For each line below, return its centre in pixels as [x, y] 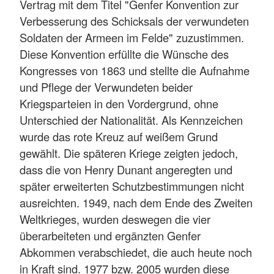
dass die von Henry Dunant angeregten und [126, 170]
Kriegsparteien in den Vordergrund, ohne [119, 104]
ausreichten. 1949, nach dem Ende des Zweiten [136, 203]
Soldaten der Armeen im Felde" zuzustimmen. [132, 38]
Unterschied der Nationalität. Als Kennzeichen [131, 120]
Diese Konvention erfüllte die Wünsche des [124, 54]
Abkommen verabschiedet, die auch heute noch [136, 252]
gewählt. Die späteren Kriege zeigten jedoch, [129, 153]
